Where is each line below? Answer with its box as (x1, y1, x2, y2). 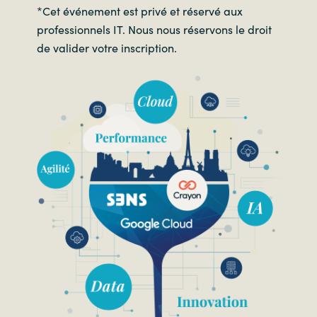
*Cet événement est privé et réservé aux (36, 3, 243, 19)
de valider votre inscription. (36, 40, 177, 56)
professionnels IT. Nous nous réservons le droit (36, 21, 272, 38)
